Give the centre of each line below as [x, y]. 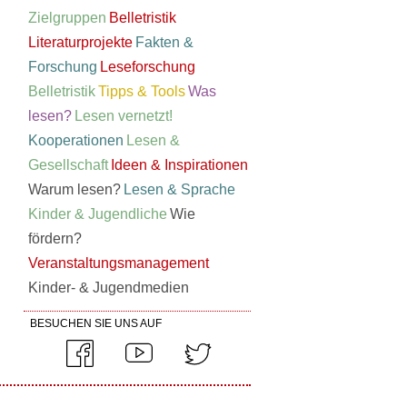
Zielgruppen [67, 18]
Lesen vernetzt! [124, 116]
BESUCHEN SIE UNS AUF [96, 323]
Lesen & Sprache [179, 189]
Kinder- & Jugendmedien [109, 288]
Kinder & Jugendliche [98, 214]
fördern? [55, 238]
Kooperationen [76, 140]
